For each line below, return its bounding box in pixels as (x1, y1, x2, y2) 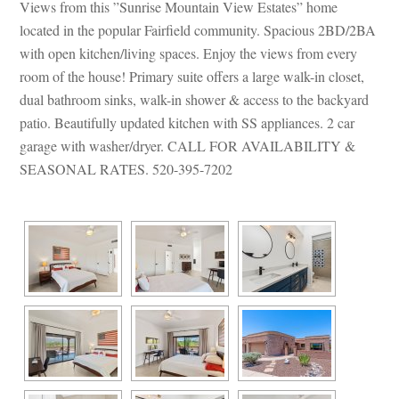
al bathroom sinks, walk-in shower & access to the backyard (20, 89, 370, 109)
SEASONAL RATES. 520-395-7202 (20, 159, 233, 178)
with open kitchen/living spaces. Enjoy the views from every (20, 43, 358, 62)
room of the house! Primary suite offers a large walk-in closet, (20, 66, 365, 85)
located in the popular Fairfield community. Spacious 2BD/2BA (20, 20, 377, 39)
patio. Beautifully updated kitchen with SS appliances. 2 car (20, 112, 355, 132)
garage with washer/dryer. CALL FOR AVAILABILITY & (20, 135, 356, 155)
